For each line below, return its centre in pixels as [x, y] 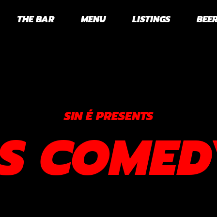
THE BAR [36, 19]
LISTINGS [151, 19]
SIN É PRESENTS [108, 116]
